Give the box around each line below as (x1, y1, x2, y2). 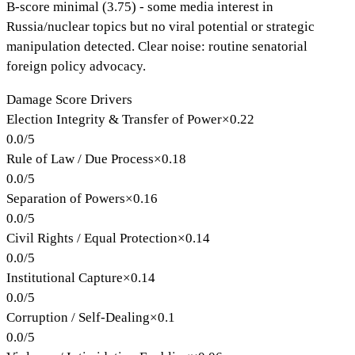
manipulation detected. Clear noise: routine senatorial (6, 38, 307, 54)
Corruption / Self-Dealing (6, 309, 150, 325)
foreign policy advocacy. (6, 58, 146, 74)
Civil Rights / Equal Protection (6, 230, 177, 246)
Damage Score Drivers (6, 91, 132, 107)
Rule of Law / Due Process (6, 151, 154, 166)
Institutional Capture (6, 269, 123, 285)
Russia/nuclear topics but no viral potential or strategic (6, 18, 315, 34)
